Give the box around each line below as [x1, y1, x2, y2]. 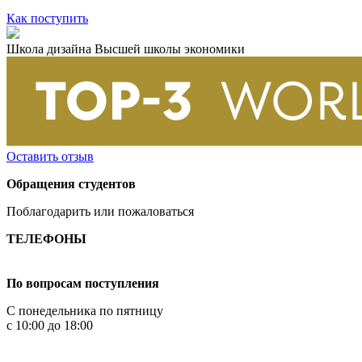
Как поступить [6, 11, 88, 25]
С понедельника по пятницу [6, 304, 163, 318]
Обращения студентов [6, 177, 136, 192]
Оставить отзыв [6, 149, 94, 164]
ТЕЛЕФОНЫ [6, 232, 86, 246]
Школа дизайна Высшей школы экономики [6, 41, 245, 56]
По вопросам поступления [6, 276, 159, 291]
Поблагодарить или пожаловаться [6, 204, 194, 219]
